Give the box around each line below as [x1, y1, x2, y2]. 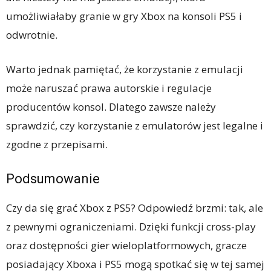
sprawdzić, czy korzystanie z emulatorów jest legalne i [6, 118, 263, 132]
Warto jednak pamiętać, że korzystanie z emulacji [6, 62, 243, 76]
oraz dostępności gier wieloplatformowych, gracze [6, 238, 247, 252]
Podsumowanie [6, 171, 100, 186]
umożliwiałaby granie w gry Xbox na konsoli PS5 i [6, 8, 242, 23]
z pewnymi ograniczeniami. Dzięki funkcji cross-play [6, 219, 256, 233]
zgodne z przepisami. [6, 137, 108, 151]
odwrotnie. [6, 27, 57, 42]
